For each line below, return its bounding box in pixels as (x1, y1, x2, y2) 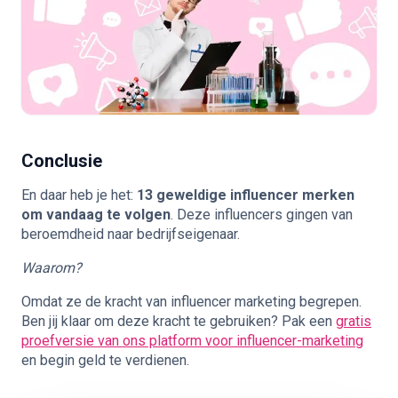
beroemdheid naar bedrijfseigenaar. (21, 225, 240, 243)
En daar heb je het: (21, 186, 137, 203)
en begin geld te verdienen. (21, 351, 189, 369)
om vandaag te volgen (21, 205, 171, 223)
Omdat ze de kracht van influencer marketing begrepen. (21, 292, 362, 310)
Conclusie (21, 149, 102, 171)
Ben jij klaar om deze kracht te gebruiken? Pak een (21, 312, 336, 330)
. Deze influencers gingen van (171, 205, 353, 223)
